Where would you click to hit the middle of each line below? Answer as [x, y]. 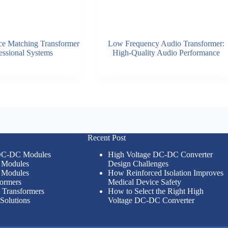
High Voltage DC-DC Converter [160, 154]
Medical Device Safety [144, 182]
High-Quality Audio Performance [166, 52]
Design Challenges [138, 164]
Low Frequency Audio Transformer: [166, 43]
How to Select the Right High [155, 191]
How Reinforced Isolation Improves [165, 173]
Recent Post [106, 138]
